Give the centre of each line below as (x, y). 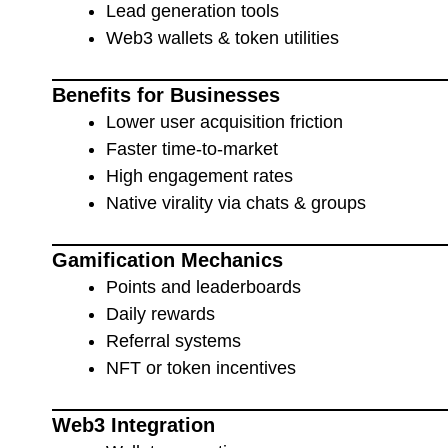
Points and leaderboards (203, 286)
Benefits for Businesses (166, 94)
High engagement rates (199, 175)
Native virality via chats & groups (236, 202)
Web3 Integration (133, 424)
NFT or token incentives (201, 367)
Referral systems (173, 340)
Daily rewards (160, 313)
